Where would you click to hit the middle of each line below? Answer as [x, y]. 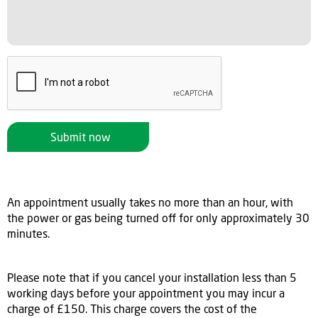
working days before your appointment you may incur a [146, 293]
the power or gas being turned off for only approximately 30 [158, 218]
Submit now [80, 137]
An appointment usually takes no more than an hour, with [150, 202]
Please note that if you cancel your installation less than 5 [152, 278]
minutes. [28, 234]
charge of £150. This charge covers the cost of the [132, 309]
